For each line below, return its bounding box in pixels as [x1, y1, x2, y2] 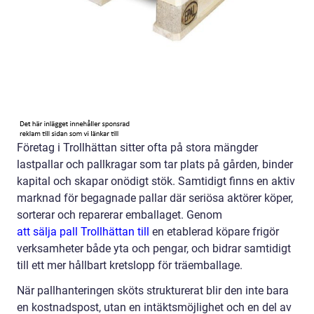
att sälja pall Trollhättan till [17, 225, 149, 238]
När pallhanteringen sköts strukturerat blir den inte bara [17, 284, 289, 297]
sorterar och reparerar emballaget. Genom [17, 208, 222, 221]
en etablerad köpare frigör [149, 225, 279, 238]
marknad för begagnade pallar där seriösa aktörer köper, [17, 191, 293, 205]
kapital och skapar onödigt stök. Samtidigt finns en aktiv [17, 175, 295, 188]
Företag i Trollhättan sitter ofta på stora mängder [17, 141, 258, 154]
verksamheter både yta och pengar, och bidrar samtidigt [17, 242, 291, 255]
